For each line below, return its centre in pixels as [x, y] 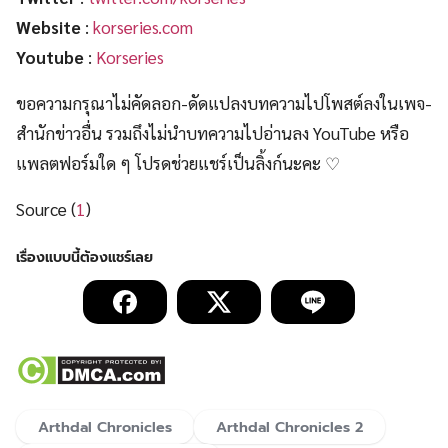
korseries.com [143, 27]
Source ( [46, 209]
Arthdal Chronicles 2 [289, 427]
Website [48, 27]
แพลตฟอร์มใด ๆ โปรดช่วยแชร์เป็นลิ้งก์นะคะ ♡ [178, 163]
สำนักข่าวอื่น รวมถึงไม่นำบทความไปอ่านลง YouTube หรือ [212, 133]
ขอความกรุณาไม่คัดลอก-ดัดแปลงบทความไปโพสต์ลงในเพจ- [224, 103]
